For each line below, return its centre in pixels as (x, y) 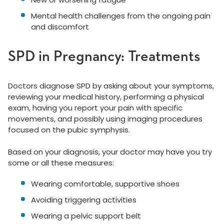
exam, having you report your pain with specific (95, 108)
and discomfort (60, 27)
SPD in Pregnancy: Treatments (104, 57)
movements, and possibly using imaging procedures (105, 119)
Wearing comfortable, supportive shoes (105, 184)
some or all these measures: (61, 163)
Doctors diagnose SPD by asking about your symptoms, (111, 86)
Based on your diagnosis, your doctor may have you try (110, 152)
